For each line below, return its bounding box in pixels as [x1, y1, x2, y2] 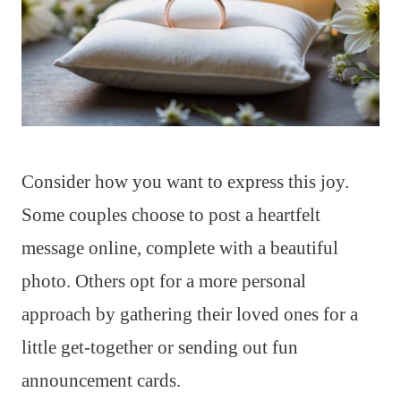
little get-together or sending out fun [21, 336, 298, 358]
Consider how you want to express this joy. [21, 170, 349, 192]
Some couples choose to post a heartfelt [21, 203, 320, 226]
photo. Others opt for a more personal [21, 269, 306, 292]
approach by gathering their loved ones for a [21, 303, 358, 325]
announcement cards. [21, 369, 181, 391]
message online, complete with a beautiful [21, 236, 338, 259]
